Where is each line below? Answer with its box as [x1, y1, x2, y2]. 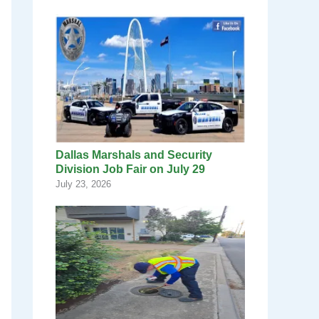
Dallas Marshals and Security [56, 149, 212, 162]
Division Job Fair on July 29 [56, 163, 205, 176]
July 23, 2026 [56, 179, 111, 190]
